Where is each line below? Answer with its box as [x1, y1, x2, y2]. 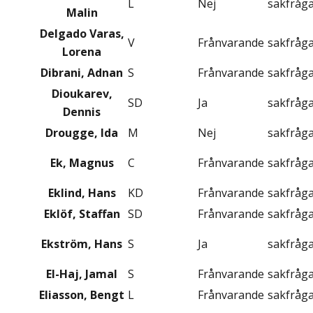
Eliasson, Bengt [39, 287, 124, 303]
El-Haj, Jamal [46, 266, 117, 282]
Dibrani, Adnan [41, 65, 123, 81]
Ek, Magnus [50, 155, 114, 171]
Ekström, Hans [41, 236, 122, 252]
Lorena [62, 44, 101, 60]
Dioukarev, [51, 86, 112, 102]
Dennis [63, 104, 101, 120]
